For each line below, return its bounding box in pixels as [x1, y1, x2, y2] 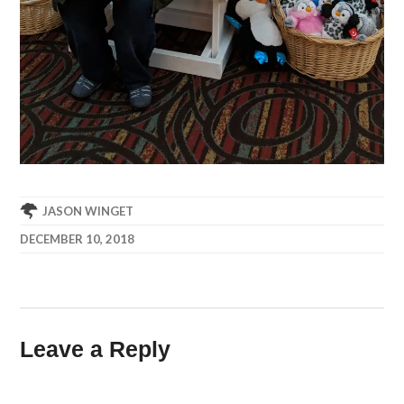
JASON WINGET [42, 203, 134, 218]
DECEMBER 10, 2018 [20, 231, 135, 246]
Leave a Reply [20, 335, 171, 362]
